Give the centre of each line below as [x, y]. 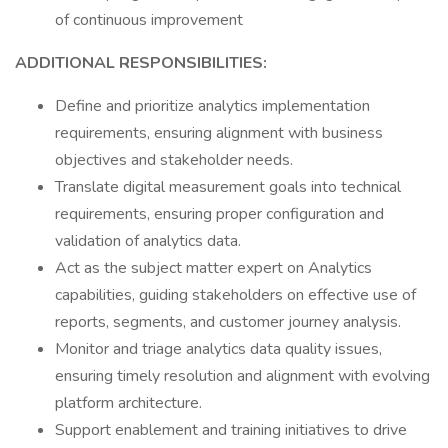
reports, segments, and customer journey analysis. [228, 322]
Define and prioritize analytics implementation [212, 106]
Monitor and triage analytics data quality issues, [218, 349]
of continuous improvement [149, 20]
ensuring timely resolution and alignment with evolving [242, 376]
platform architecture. [128, 403]
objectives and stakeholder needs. [174, 160]
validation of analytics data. [148, 241]
